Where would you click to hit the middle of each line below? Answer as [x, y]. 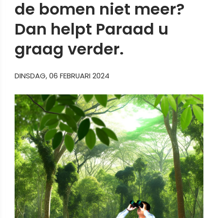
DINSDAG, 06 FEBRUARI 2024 [62, 75]
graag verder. [69, 49]
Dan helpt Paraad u [91, 29]
